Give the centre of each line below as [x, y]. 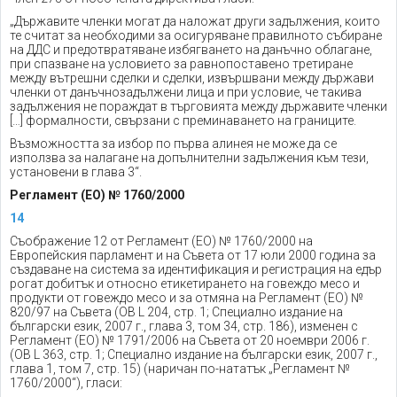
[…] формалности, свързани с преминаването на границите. [183, 121]
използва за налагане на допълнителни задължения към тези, [189, 158]
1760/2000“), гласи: [66, 383]
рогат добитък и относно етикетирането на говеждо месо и [185, 284]
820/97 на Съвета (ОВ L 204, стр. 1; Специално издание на [176, 312]
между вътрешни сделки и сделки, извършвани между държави [192, 78]
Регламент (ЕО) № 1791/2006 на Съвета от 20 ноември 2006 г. [190, 340]
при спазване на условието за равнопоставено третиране [181, 64]
